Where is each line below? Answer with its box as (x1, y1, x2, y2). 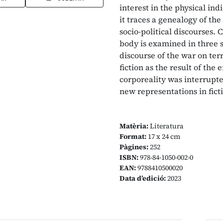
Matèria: (119, 121, 148, 131)
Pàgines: (119, 142, 148, 152)
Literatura (148, 121, 184, 131)
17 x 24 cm (146, 131, 180, 141)
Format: (119, 131, 146, 141)
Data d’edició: (119, 173, 166, 183)
